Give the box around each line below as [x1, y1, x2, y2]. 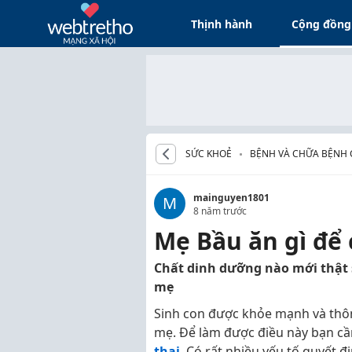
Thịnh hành [191, 16, 253, 31]
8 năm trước [193, 204, 247, 218]
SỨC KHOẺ [185, 147, 232, 160]
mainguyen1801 [193, 191, 269, 204]
